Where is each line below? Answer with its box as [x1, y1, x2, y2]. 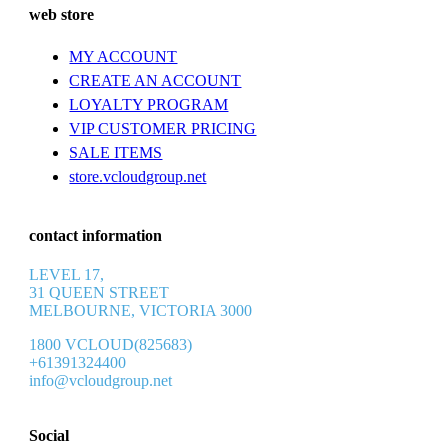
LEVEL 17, [29, 265, 105, 283]
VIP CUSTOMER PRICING [69, 120, 257, 138]
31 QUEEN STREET [29, 283, 170, 301]
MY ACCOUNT [69, 48, 178, 66]
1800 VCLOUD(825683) [29, 335, 193, 353]
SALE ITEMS [69, 144, 163, 162]
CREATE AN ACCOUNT [69, 72, 242, 90]
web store [29, 5, 95, 23]
